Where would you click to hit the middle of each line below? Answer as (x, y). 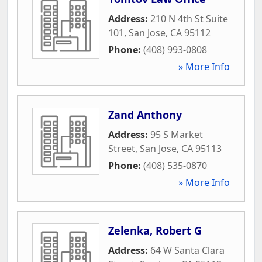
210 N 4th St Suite (189, 18)
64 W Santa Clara (187, 250)
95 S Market (177, 134)
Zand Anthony (145, 114)
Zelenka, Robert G (155, 230)
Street (122, 148)
